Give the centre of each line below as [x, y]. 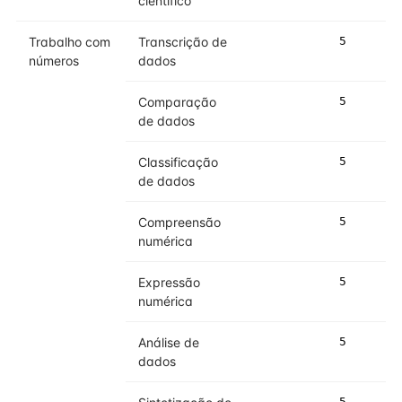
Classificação [178, 162]
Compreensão [179, 222]
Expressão [169, 282]
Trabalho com [70, 42]
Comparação [177, 102]
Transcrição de [183, 42]
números [54, 61]
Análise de [169, 342]
